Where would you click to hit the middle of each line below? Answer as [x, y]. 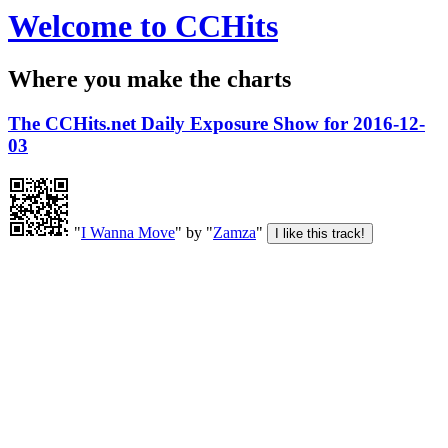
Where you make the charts [149, 79]
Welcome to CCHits [143, 26]
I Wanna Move [128, 233]
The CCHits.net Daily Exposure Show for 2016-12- [216, 124]
